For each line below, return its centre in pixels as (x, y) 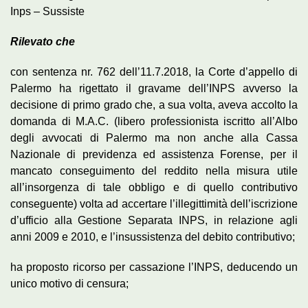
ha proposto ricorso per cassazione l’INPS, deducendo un (154, 267)
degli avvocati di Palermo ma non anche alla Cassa (154, 137)
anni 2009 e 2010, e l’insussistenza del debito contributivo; (153, 236)
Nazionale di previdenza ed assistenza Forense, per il (154, 154)
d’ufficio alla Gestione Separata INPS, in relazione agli (154, 220)
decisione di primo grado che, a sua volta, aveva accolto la (154, 104)
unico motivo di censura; (69, 283)
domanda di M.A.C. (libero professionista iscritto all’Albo (154, 121)
